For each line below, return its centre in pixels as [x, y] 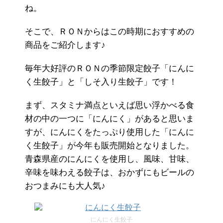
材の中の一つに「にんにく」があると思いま [110, 118]
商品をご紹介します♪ [65, 45]
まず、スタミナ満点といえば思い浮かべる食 [110, 105]
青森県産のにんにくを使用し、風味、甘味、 [110, 159]
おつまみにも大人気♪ [65, 186]
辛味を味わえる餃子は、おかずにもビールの [110, 172]
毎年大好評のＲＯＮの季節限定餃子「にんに [110, 68]
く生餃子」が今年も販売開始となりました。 [110, 145]
